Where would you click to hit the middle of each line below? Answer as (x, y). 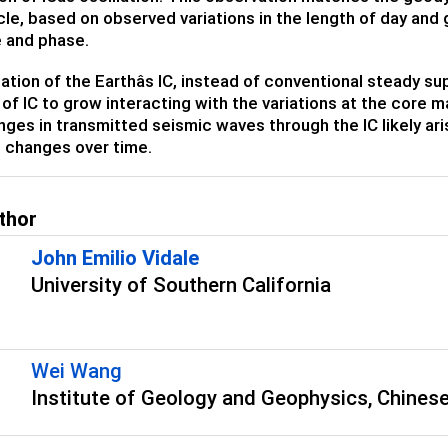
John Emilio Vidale (114, 257)
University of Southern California (180, 284)
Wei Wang (76, 371)
